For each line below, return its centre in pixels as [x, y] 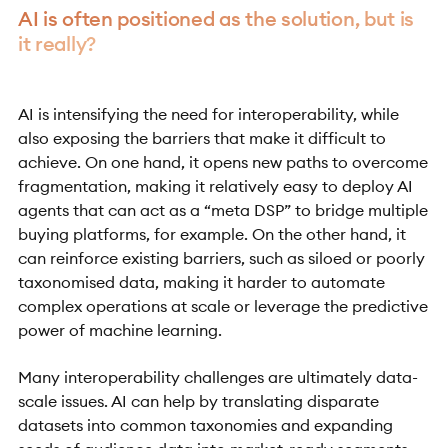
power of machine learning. [119, 330]
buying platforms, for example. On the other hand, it [211, 234]
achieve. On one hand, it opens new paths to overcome [222, 162]
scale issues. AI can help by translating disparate [198, 400]
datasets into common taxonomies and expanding [205, 424]
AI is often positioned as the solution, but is [216, 19]
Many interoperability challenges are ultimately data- [217, 376]
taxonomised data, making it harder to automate [201, 282]
